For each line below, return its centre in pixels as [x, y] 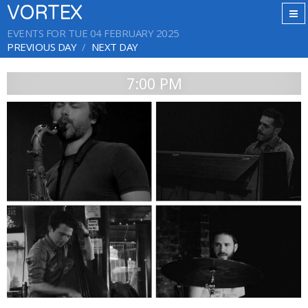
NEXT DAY [114, 47]
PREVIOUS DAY [42, 47]
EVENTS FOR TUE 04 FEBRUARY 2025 [93, 33]
